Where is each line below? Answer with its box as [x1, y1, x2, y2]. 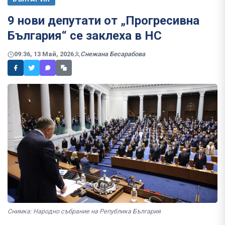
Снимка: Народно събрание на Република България [8, 207, 161, 215]
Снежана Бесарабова [80, 50, 145, 58]
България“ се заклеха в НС [8, 29, 162, 43]
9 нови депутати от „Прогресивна [8, 14, 199, 28]
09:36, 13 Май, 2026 [14, 50, 74, 58]
